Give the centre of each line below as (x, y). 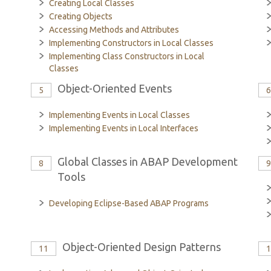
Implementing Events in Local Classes (119, 115)
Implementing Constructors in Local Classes (131, 43)
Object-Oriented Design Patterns (141, 247)
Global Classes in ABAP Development (147, 162)
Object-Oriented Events (114, 88)
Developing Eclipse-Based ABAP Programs (129, 203)
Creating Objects (80, 16)
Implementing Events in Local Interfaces (123, 128)
